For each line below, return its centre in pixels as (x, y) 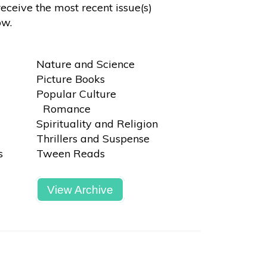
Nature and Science (89, 64)
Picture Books (74, 79)
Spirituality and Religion (100, 124)
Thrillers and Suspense (93, 139)
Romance (66, 109)
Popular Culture (76, 94)
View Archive (80, 190)
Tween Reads (70, 153)
